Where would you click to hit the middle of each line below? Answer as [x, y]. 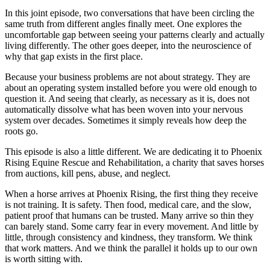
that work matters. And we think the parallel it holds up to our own [131, 248]
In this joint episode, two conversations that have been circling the [130, 13]
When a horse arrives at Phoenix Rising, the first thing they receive [131, 193]
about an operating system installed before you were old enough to [131, 87]
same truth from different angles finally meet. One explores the [123, 24]
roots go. [21, 131]
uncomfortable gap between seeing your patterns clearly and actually [135, 34]
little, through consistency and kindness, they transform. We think [129, 237]
